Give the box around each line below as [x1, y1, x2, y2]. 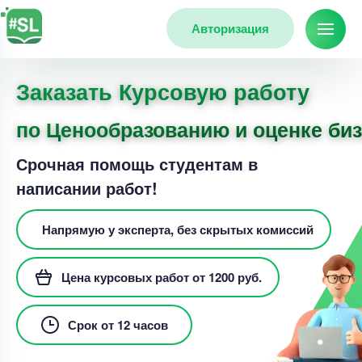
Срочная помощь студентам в [16, 152, 258, 175]
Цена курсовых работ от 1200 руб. [61, 268, 262, 286]
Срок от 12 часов [68, 316, 168, 334]
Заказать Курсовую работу [16, 76, 309, 107]
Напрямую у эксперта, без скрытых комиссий [42, 221, 314, 238]
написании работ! [16, 176, 158, 200]
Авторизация [192, 19, 269, 37]
